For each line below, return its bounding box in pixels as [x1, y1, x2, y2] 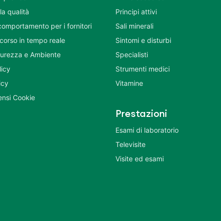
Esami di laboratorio [115, 125, 179, 134]
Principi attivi [115, 7, 157, 16]
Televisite [115, 140, 146, 148]
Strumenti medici [115, 64, 170, 73]
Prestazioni [115, 109, 167, 119]
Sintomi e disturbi [115, 36, 171, 44]
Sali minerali [115, 21, 153, 30]
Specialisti [115, 50, 148, 59]
